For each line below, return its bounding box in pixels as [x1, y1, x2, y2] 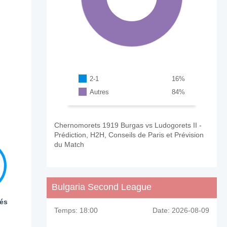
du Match [54, 140, 84, 148]
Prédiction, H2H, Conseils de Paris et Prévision [54, 130, 204, 139]
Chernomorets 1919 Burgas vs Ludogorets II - [54, 121, 202, 129]
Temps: [54, 206, 78, 214]
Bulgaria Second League [51, 181, 152, 192]
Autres [90, 88, 109, 96]
